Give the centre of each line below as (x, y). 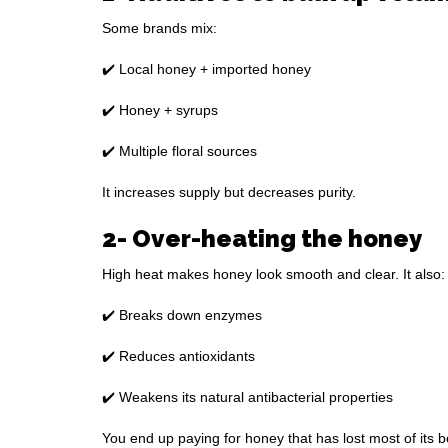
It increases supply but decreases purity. (229, 192)
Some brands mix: (159, 28)
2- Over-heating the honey (262, 239)
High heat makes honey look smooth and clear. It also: (273, 274)
